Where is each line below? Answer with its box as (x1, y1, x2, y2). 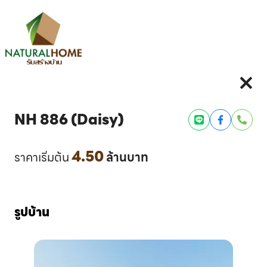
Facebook (209, 129, 254, 144)
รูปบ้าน (14, 203, 49, 222)
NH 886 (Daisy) (14, 108, 124, 131)
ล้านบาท (106, 148, 148, 167)
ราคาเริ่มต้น (14, 148, 69, 167)
